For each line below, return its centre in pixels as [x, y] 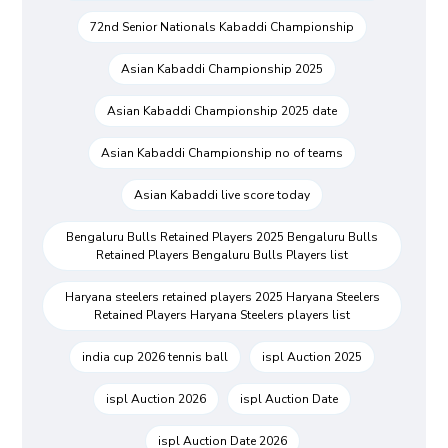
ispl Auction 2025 [312, 357]
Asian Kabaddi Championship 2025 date [222, 111]
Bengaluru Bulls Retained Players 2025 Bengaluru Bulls [222, 237]
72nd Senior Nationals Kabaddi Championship [222, 27]
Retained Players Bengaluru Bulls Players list [222, 255]
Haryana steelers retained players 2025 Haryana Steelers [222, 297]
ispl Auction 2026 [156, 399]
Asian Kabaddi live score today [222, 195]
